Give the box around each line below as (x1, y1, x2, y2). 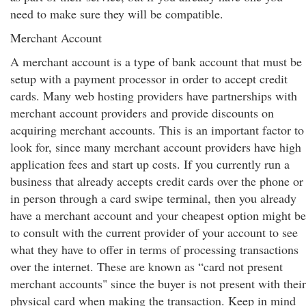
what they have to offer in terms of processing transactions (10, 241, 298, 258)
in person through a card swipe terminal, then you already (10, 190, 296, 206)
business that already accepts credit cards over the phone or (10, 173, 303, 189)
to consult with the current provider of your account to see (10, 224, 298, 240)
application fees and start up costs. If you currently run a (10, 156, 290, 172)
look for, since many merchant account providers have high (10, 139, 301, 155)
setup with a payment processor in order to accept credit (10, 70, 288, 87)
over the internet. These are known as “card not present (10, 258, 283, 275)
